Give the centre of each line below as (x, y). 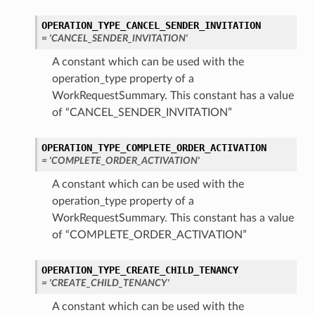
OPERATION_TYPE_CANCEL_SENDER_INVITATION (151, 26)
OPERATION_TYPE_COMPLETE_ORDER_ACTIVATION (154, 148)
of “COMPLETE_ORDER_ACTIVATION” (149, 235)
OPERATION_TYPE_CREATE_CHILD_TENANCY (140, 270)
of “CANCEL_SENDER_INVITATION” (142, 113)
